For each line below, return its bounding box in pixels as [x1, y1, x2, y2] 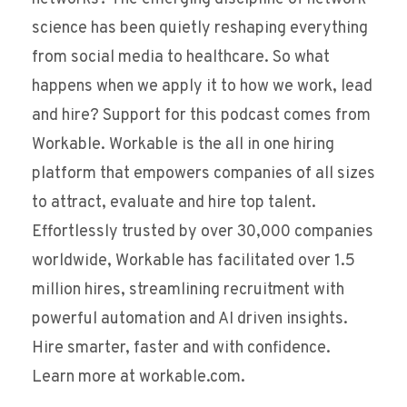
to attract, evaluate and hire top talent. [32, 193, 316, 214]
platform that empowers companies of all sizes [32, 164, 375, 185]
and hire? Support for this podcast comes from [32, 105, 371, 127]
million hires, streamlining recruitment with [32, 280, 344, 302]
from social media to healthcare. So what [32, 47, 330, 69]
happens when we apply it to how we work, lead [32, 76, 372, 98]
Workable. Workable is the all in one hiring [32, 134, 334, 156]
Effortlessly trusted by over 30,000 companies [32, 222, 373, 243]
